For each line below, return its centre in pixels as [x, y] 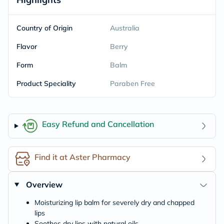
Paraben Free [132, 83]
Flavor [27, 46]
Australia [124, 28]
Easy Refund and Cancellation [98, 124]
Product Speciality [46, 83]
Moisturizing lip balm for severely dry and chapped [114, 202]
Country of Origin [44, 28]
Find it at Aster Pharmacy [82, 157]
